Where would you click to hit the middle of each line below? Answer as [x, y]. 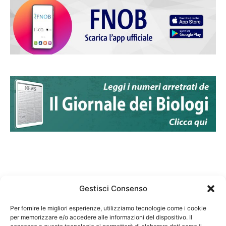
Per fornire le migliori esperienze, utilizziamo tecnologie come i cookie [108, 208]
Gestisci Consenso [113, 188]
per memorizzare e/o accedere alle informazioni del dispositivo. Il [101, 217]
